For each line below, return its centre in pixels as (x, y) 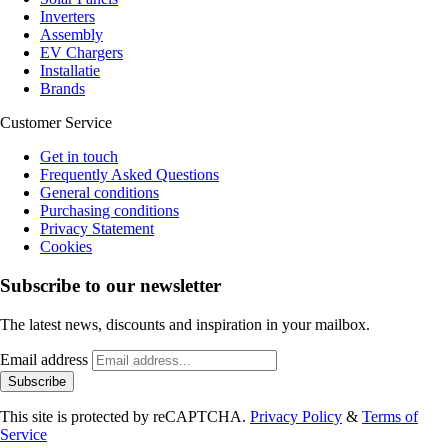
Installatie (70, 71)
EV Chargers (81, 53)
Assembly (71, 35)
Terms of (390, 416)
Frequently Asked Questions (129, 175)
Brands (62, 89)
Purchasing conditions (109, 211)
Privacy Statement (97, 229)
